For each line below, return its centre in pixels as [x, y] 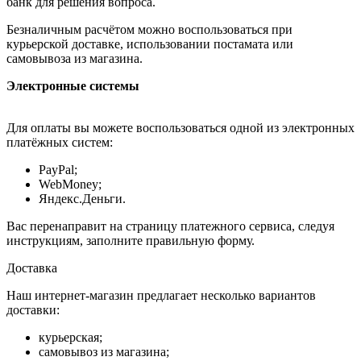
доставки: [33, 310]
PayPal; [58, 170]
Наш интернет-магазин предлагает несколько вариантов [161, 296]
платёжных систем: [60, 143]
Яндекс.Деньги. [82, 199]
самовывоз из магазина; [104, 352]
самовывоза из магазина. [75, 59]
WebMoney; [70, 185]
